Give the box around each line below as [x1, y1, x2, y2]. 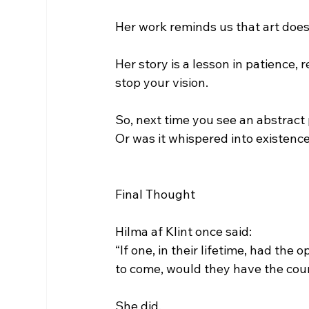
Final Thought [115, 186, 196, 202]
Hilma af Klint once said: [115, 223, 252, 239]
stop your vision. [115, 74, 209, 90]
